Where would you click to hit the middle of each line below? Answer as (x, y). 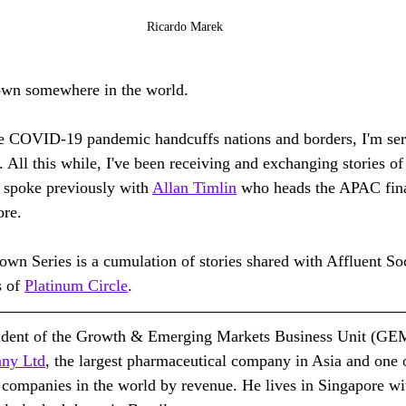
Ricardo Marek (185, 27)
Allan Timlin (194, 188)
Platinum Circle (76, 286)
